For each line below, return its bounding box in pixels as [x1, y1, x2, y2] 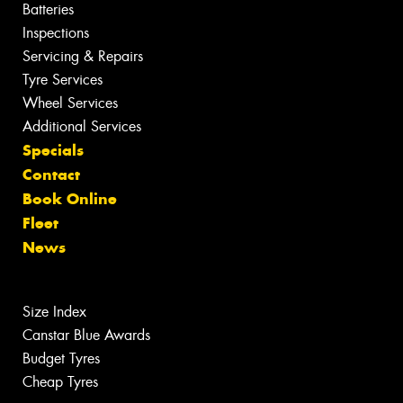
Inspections [22, 23, 89, 43]
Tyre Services [22, 70, 103, 90]
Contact [22, 165, 80, 185]
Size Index [22, 302, 86, 322]
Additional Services [22, 117, 141, 137]
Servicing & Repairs [22, 47, 143, 67]
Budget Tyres [22, 349, 100, 369]
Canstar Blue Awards [22, 326, 150, 345]
